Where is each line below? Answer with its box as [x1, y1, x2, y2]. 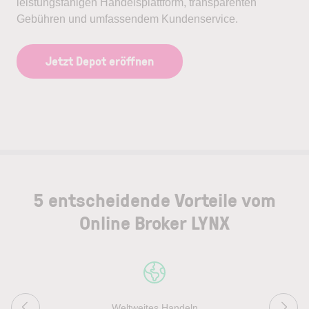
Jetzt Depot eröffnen [46, 52, 154, 69]
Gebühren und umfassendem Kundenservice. [17, 12, 238, 25]
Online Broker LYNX [79, 208, 230, 236]
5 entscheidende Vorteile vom [33, 186, 276, 213]
